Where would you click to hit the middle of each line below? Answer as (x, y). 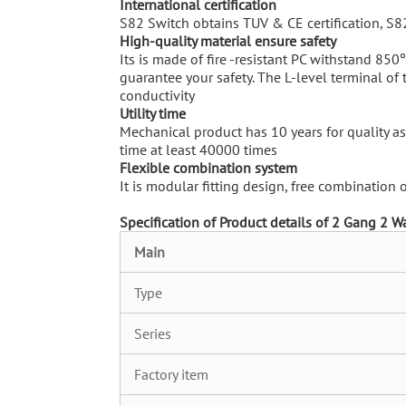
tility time (157, 113)
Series (153, 333)
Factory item (171, 374)
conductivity (157, 95)
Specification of (169, 222)
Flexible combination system (208, 168)
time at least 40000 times (198, 150)
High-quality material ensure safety (228, 41)
